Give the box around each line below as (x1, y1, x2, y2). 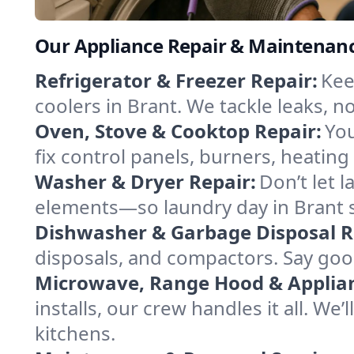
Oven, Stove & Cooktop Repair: (35, 118, 322, 145)
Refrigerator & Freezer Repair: (35, 67, 318, 94)
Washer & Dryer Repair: (35, 168, 256, 195)
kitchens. (35, 320, 115, 347)
